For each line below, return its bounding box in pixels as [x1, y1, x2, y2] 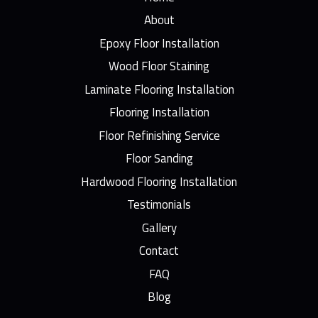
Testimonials [127, 195, 191, 214]
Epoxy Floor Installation [99, 33, 219, 53]
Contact [139, 241, 179, 261]
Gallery [141, 218, 177, 237]
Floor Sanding [125, 149, 193, 168]
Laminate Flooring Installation [84, 79, 234, 99]
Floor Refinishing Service [98, 126, 220, 145]
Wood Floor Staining [109, 57, 209, 76]
